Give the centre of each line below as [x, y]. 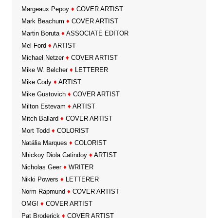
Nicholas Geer [41, 167]
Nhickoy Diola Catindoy [54, 155]
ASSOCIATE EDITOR [96, 33]
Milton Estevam [43, 106]
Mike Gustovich [43, 94]
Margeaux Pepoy [45, 9]
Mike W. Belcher [44, 70]
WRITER [80, 167]
